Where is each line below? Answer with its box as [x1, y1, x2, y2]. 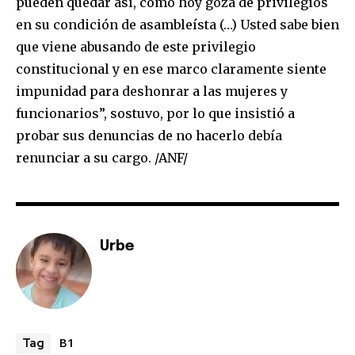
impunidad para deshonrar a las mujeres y [16, 82, 288, 99]
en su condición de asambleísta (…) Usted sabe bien [16, 16, 339, 32]
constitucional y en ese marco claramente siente [16, 60, 326, 77]
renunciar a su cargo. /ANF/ [16, 149, 188, 166]
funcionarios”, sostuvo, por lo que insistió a [16, 105, 295, 121]
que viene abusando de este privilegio [16, 38, 256, 55]
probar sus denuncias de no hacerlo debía [16, 127, 282, 143]
